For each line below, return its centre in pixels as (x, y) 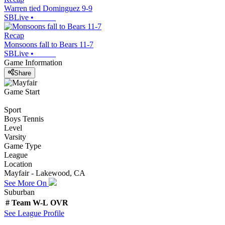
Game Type (23, 146)
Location (18, 164)
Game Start (22, 91)
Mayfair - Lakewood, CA (45, 173)
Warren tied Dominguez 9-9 (48, 9)
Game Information (33, 63)
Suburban (19, 192)
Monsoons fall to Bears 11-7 (49, 45)
